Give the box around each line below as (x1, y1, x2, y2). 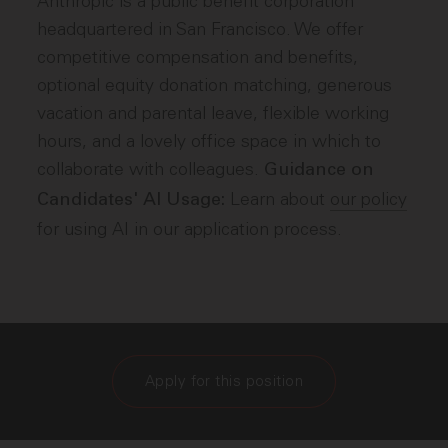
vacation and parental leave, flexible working (37, 102, 390, 124)
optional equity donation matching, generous (37, 74, 393, 96)
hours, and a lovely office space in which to (37, 130, 382, 152)
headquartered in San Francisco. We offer (37, 18, 364, 40)
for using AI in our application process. (37, 218, 343, 240)
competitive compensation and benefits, (37, 46, 359, 68)
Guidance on (264, 161, 375, 180)
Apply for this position (144, 372, 304, 390)
